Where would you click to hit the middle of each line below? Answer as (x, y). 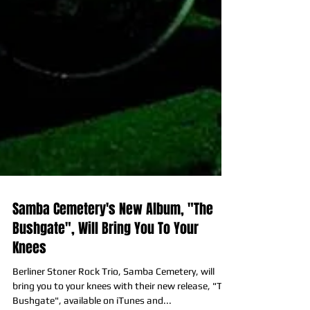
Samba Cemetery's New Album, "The (113, 240)
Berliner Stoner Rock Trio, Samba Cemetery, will (113, 302)
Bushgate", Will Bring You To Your (106, 259)
